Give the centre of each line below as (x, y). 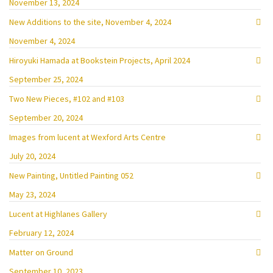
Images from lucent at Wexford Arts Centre (87, 137)
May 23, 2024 (32, 194)
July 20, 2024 (32, 156)
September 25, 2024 (46, 79)
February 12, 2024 (41, 233)
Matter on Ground (41, 252)
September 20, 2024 (46, 118)
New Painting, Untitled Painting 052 (71, 175)
